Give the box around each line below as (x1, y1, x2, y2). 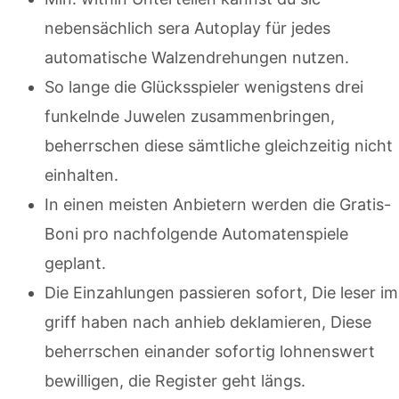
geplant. (45, 254, 106, 273)
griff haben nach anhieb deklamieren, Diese (45, 313, 371, 332)
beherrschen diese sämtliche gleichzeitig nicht (45, 136, 393, 156)
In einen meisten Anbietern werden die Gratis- (45, 195, 391, 215)
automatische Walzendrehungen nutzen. (45, 48, 349, 68)
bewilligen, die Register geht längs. (45, 371, 305, 391)
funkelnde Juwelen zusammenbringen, (45, 107, 335, 126)
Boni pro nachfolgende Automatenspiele (45, 224, 348, 244)
